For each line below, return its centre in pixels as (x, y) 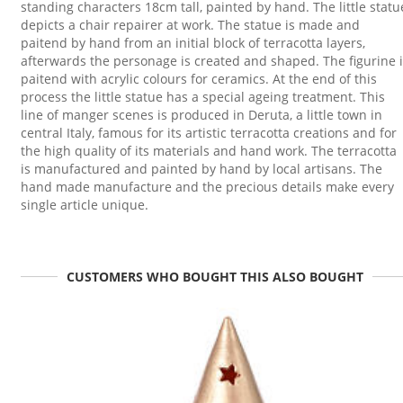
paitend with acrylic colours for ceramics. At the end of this (199, 78)
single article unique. (85, 204)
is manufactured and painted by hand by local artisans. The (201, 168)
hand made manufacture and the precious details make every (207, 186)
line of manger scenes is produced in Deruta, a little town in (201, 114)
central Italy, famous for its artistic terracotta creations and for (209, 132)
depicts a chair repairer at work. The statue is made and (190, 24)
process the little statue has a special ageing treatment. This (203, 96)
